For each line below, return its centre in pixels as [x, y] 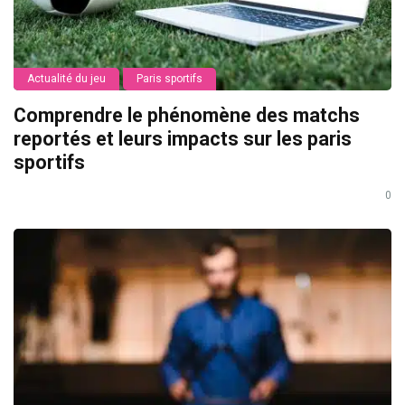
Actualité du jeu [66, 79]
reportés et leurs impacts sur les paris [183, 139]
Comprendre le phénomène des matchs [187, 116]
